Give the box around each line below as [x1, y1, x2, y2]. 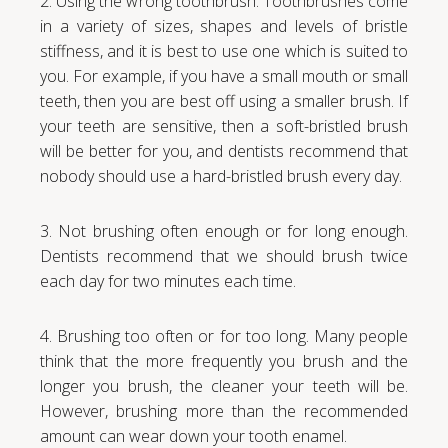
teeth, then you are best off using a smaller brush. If [40, 89, 408, 112]
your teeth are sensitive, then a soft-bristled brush [40, 114, 408, 137]
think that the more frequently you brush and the [40, 349, 408, 372]
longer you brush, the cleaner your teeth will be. [40, 374, 408, 397]
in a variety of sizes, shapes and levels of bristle [40, 14, 408, 37]
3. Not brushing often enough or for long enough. [40, 219, 408, 242]
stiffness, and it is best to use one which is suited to [40, 39, 408, 62]
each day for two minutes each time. [40, 269, 296, 292]
